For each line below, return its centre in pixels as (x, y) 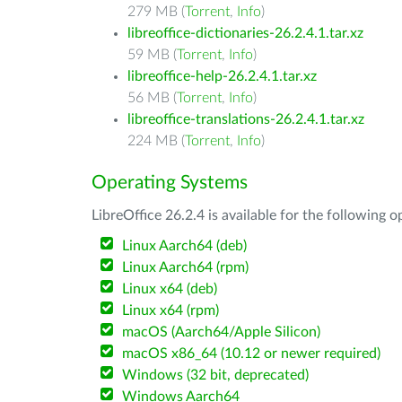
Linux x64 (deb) (170, 289)
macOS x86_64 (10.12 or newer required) (252, 354)
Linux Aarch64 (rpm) (186, 267)
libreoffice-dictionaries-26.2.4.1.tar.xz (245, 33)
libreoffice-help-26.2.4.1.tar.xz (222, 76)
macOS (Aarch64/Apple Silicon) (222, 332)
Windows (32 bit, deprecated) (216, 375)
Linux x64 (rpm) (171, 310)
